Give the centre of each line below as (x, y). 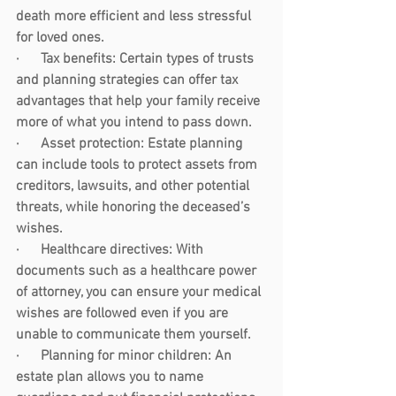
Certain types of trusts (187, 60)
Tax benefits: (78, 60)
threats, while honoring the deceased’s (135, 208)
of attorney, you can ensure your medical (140, 293)
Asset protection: (92, 145)
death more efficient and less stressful (135, 17)
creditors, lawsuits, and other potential (134, 187)
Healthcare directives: (107, 251)
